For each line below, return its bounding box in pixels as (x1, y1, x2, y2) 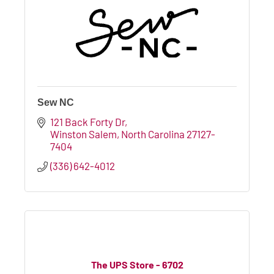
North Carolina (121, 127, 185, 140)
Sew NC (37, 97, 74, 108)
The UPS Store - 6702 (91, 259, 183, 271)
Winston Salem (50, 127, 117, 140)
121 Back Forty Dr (50, 115, 125, 128)
